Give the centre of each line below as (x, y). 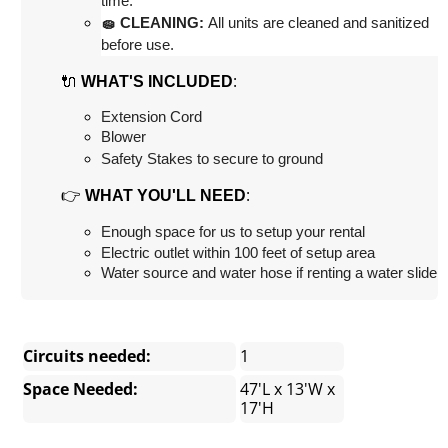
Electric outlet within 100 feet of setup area (238, 253)
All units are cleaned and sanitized (317, 23)
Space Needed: (81, 389)
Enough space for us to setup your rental (233, 232)
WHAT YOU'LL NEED (166, 196)
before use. (138, 45)
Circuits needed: (87, 356)
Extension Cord (152, 117)
